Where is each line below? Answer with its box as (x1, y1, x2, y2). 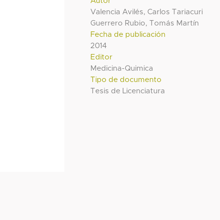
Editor (90, 53, 113, 61)
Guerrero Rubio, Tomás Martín (90, 19, 199, 27)
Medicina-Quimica (90, 64, 154, 72)
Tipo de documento (90, 76, 162, 83)
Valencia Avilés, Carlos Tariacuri (90, 8, 203, 16)
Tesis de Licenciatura (90, 87, 165, 95)
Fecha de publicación (90, 30, 166, 38)
